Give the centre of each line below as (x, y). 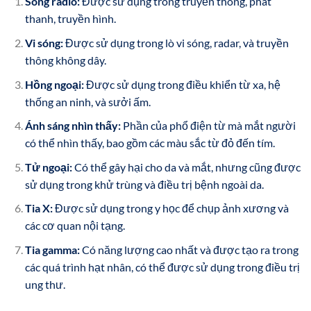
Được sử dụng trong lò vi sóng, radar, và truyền (176, 42)
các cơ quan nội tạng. (75, 226)
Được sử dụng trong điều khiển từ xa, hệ (182, 84)
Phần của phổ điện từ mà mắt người (208, 126)
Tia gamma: (52, 249)
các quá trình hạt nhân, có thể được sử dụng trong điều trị (162, 267)
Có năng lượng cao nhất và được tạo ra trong (189, 249)
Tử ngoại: (48, 167)
